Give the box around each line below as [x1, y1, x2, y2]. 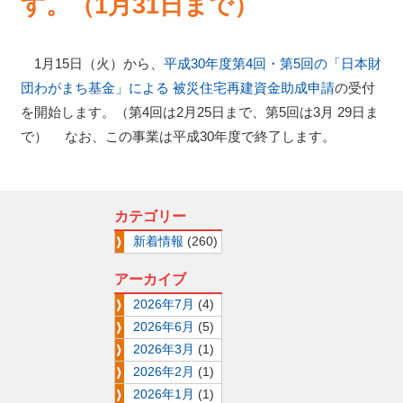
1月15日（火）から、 [20, 56, 164, 72]
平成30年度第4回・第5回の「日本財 [163, 56, 381, 72]
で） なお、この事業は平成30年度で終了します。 [20, 129, 336, 145]
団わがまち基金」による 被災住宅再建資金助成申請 [20, 80, 335, 96]
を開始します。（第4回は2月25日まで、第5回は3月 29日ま [20, 104, 379, 121]
